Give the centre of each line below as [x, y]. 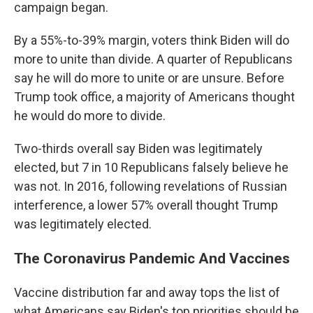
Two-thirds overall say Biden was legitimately [138, 149]
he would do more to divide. [90, 116]
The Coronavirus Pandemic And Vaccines [152, 259]
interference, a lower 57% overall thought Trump [146, 205]
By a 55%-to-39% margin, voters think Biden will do [152, 41]
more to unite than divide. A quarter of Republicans [153, 59]
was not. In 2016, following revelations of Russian [151, 187]
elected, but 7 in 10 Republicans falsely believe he [151, 168]
